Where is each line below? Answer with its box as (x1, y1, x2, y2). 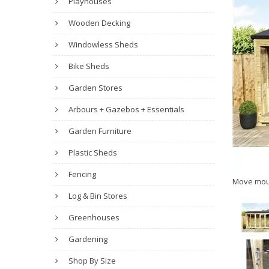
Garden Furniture (67, 125, 131, 136)
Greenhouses (67, 212, 119, 223)
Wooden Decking (67, 17, 130, 28)
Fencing (67, 169, 96, 180)
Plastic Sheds (67, 147, 117, 158)
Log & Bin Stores (67, 190, 127, 201)
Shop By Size (67, 255, 116, 266)
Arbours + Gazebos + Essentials (67, 104, 184, 115)
